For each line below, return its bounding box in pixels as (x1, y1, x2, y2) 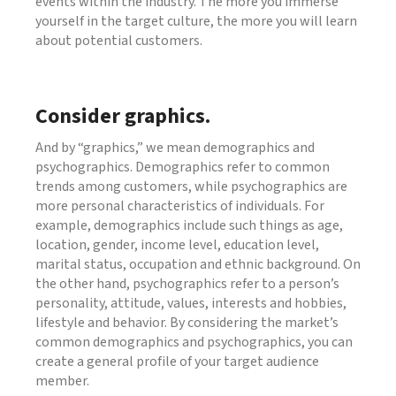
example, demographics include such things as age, (35, 215, 343, 235)
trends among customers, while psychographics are (35, 176, 347, 196)
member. (35, 370, 89, 391)
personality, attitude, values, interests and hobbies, (35, 293, 346, 313)
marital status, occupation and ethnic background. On (35, 254, 361, 274)
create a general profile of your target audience (35, 351, 319, 371)
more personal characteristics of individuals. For (35, 195, 324, 216)
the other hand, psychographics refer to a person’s (35, 273, 339, 293)
